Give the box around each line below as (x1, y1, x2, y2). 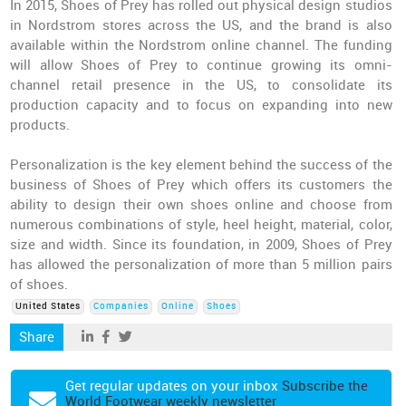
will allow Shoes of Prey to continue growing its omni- (10, 57, 392, 73)
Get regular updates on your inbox (65, 378, 283, 394)
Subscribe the (282, 378, 369, 394)
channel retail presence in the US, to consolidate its (10, 77, 392, 93)
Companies (93, 301, 150, 312)
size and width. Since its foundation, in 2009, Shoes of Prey (10, 237, 392, 253)
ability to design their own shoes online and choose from (10, 197, 392, 213)
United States (15, 301, 82, 312)
